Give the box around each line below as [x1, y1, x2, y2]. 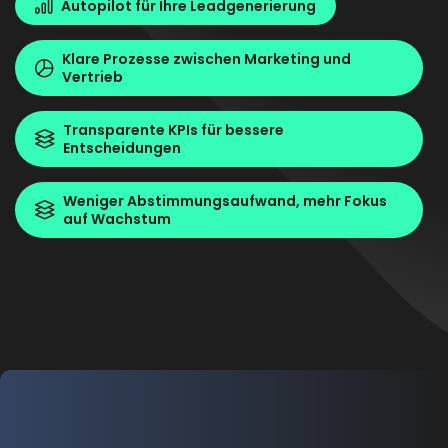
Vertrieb [62, 67, 123, 88]
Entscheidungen [63, 138, 181, 159]
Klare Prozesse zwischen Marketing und [62, 49, 351, 70]
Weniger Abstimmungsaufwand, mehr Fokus [63, 191, 387, 212]
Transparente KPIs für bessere [63, 120, 284, 141]
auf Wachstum [63, 209, 171, 230]
